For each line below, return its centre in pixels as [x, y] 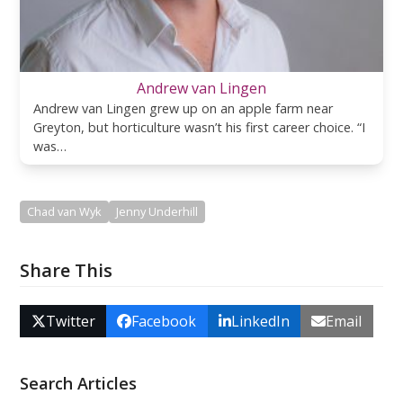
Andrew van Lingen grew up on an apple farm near [184, 108]
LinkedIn [260, 321]
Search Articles [79, 383]
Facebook [164, 321]
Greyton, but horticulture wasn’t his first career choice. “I [200, 127]
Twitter [70, 321]
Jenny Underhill [157, 211]
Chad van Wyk [65, 211]
